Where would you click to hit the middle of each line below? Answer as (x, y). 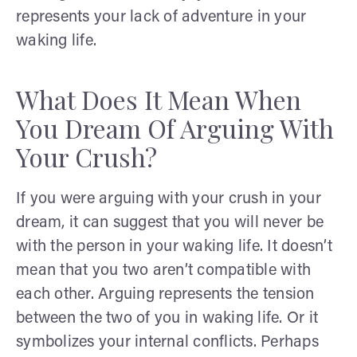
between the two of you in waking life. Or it (167, 318)
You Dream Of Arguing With (175, 127)
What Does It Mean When (159, 99)
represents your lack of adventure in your (161, 17)
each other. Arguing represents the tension (165, 294)
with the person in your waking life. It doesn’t (174, 247)
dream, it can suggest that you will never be (170, 223)
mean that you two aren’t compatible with (163, 271)
